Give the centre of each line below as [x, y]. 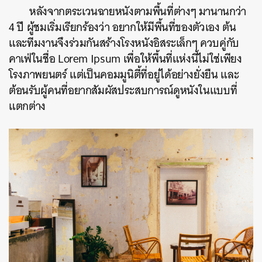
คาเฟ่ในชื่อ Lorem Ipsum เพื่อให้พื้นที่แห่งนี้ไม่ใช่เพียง [125, 58]
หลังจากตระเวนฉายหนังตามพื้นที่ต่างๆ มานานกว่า [138, 11]
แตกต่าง [27, 106]
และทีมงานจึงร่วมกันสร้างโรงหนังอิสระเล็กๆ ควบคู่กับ [124, 43]
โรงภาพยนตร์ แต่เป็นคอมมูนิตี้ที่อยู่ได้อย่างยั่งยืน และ [124, 74]
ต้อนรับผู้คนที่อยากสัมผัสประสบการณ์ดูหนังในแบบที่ [123, 90]
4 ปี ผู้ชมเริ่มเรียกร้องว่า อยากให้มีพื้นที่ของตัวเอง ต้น [123, 27]
